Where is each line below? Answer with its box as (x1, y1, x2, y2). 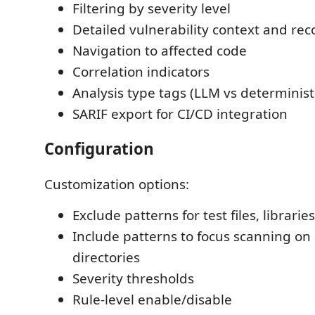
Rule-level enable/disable (72, 290, 232, 309)
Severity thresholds (72, 269, 194, 288)
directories (72, 247, 140, 266)
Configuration (44, 138, 154, 160)
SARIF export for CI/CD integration (72, 104, 288, 123)
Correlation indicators (72, 62, 210, 81)
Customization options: (44, 174, 189, 193)
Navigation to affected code (72, 41, 247, 60)
